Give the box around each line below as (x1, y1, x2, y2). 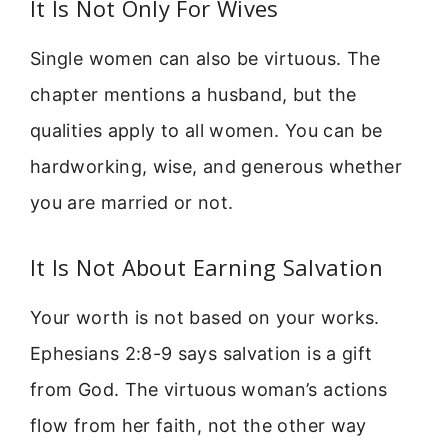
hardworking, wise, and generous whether (30, 156, 403, 178)
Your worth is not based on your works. (30, 306, 380, 328)
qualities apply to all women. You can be (30, 120, 383, 142)
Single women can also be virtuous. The (30, 48, 381, 70)
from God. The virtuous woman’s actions (30, 378, 388, 400)
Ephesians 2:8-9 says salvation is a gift (30, 342, 373, 364)
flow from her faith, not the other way (30, 414, 367, 436)
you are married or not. (30, 192, 234, 214)
